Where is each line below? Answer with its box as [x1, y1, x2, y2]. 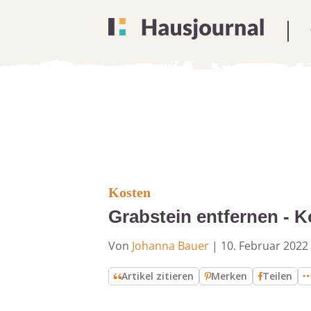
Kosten [108, 185, 151, 200]
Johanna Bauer [132, 238, 209, 253]
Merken [211, 269, 248, 283]
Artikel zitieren [121, 269, 194, 283]
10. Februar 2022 [221, 238, 308, 253]
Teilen [262, 269, 293, 283]
